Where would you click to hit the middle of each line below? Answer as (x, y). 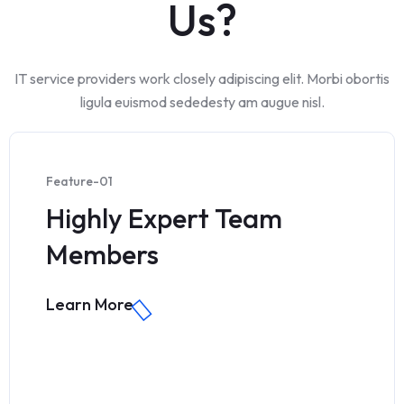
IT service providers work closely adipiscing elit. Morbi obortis (202, 78)
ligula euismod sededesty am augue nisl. (202, 102)
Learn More (92, 304)
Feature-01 (79, 181)
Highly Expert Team (164, 218)
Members (102, 254)
